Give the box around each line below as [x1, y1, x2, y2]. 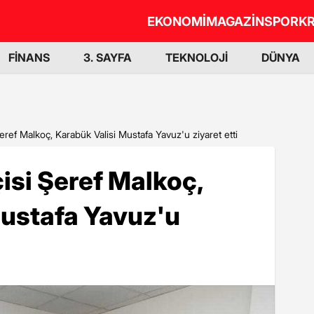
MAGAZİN [206, 13, 264, 29]
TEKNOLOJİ [165, 50, 228, 64]
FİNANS [8, 50, 50, 64]
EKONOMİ [147, 13, 206, 29]
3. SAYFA [83, 50, 132, 64]
